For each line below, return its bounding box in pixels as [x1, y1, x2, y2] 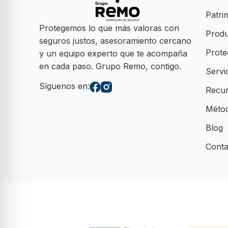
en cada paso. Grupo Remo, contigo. [39, 61, 182, 71]
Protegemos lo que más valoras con [39, 22, 180, 33]
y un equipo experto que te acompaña [39, 48, 188, 59]
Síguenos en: [39, 81, 90, 92]
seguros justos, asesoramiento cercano [39, 35, 192, 46]
